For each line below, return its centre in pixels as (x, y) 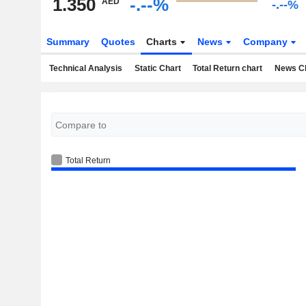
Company (267, 42)
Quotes (118, 42)
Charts (163, 42)
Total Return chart (227, 68)
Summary (68, 42)
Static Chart (157, 68)
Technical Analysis (86, 68)
